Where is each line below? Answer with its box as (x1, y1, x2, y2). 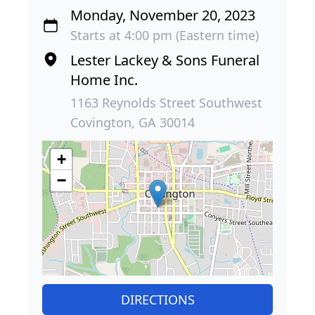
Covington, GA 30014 (70, 113, 195, 131)
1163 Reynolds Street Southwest (70, 94, 262, 111)
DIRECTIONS (120, 290, 195, 308)
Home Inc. (70, 70, 138, 89)
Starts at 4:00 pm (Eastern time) (70, 26, 259, 44)
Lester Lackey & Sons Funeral (70, 50, 259, 70)
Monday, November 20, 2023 (70, 5, 255, 25)
